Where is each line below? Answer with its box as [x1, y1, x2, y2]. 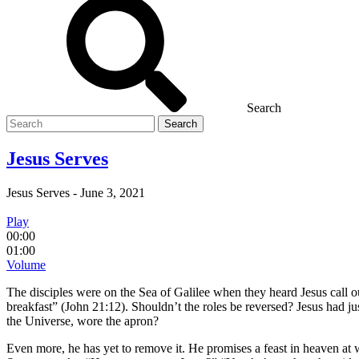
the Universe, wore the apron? [6, 313, 159, 328]
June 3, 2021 [80, 185, 145, 200]
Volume [6, 257, 46, 272]
